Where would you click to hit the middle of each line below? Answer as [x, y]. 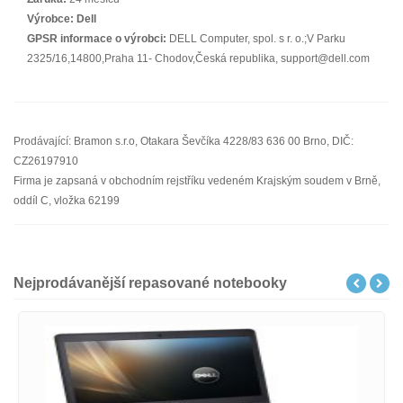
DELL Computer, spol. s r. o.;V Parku [256, 39]
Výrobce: [50, 19]
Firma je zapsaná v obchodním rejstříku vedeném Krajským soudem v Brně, [197, 181]
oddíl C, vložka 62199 [67, 201]
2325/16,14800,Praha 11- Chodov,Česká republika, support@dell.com [198, 58]
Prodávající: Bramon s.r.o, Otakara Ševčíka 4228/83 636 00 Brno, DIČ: [184, 141]
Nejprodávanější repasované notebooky [150, 283]
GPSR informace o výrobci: [97, 39]
